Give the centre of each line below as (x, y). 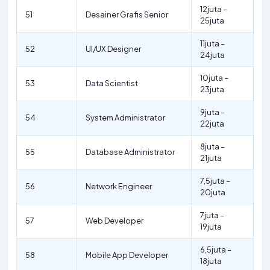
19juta (211, 227)
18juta (211, 261)
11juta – (212, 43)
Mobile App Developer (127, 255)
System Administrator (125, 118)
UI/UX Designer (113, 49)
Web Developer (115, 221)
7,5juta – (215, 181)
